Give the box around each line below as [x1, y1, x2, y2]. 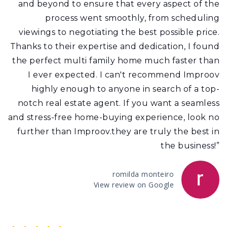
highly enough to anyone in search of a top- [31, 84, 219, 94]
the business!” [161, 140, 219, 150]
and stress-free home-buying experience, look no [8, 112, 219, 122]
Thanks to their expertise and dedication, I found [10, 41, 219, 51]
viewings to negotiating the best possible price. [19, 27, 219, 37]
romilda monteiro [112, 169, 174, 179]
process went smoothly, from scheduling [45, 13, 219, 23]
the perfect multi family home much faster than [12, 55, 219, 65]
